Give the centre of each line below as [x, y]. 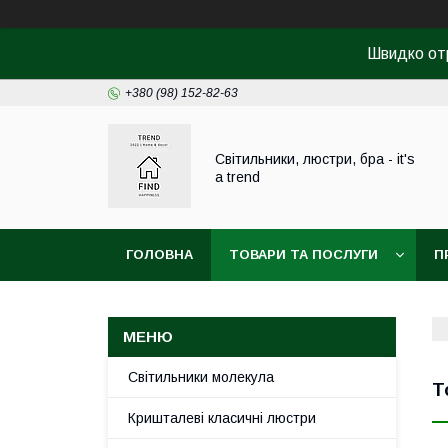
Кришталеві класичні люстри [222, 418]
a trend [237, 176]
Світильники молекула [201, 377]
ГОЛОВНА [159, 254]
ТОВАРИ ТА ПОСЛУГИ [303, 254]
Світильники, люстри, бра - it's [315, 158]
